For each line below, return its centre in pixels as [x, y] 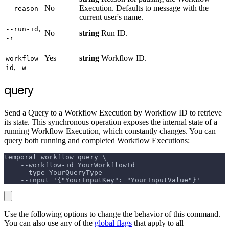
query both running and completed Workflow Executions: [97, 141]
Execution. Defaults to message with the [144, 8]
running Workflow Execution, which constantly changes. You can [110, 131]
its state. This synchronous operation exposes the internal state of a [111, 122]
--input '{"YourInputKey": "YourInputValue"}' [102, 180]
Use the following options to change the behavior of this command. [112, 214]
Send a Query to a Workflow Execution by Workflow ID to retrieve [113, 113]
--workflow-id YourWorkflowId [70, 165]
